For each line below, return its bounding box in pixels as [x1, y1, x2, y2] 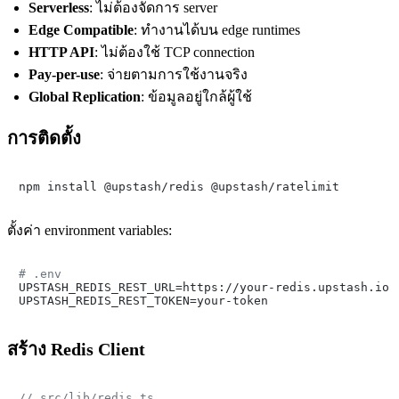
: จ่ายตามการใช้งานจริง [100, 66, 248, 82]
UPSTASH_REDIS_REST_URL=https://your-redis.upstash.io [19, 280, 389, 294]
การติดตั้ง [7, 127, 81, 148]
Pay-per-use [28, 66, 100, 82]
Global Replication [28, 88, 141, 104]
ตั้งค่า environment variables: [7, 222, 172, 238]
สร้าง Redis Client [7, 338, 145, 359]
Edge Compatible [28, 21, 134, 37]
